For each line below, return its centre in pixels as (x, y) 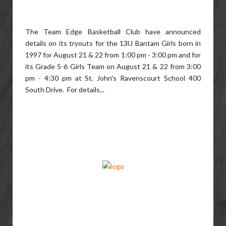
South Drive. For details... (65, 90)
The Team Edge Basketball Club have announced (113, 32)
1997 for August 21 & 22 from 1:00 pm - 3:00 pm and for (113, 55)
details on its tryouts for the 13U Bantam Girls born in (113, 43)
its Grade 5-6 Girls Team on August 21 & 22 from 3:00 (113, 66)
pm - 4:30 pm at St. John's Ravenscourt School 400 (113, 78)
